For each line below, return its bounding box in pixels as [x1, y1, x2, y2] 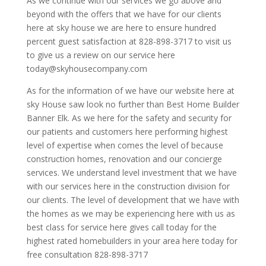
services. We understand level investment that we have [26, 166, 237, 178]
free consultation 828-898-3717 [26, 248, 148, 260]
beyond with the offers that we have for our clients [26, 8, 221, 20]
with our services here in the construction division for [26, 180, 230, 192]
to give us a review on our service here [26, 49, 175, 61]
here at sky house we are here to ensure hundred [26, 21, 216, 33]
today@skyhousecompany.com [26, 62, 147, 74]
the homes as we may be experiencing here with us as [26, 207, 235, 219]
